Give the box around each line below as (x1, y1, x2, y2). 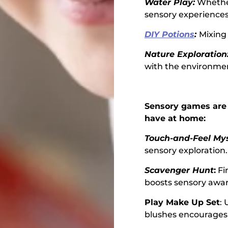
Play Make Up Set (145, 197, 220, 207)
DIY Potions (145, 29, 194, 39)
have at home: (145, 113, 206, 123)
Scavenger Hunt (145, 165, 214, 175)
